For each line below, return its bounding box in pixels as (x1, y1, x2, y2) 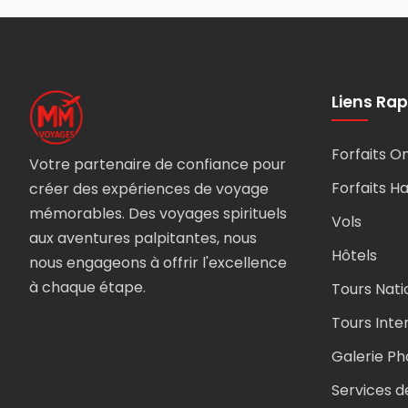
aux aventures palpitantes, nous (29, 228, 257, 249)
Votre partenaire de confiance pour (29, 154, 286, 175)
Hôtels (331, 245, 377, 266)
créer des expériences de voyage (29, 178, 269, 199)
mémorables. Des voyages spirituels (29, 203, 287, 224)
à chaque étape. (29, 277, 146, 298)
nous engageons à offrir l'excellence (29, 252, 287, 273)
